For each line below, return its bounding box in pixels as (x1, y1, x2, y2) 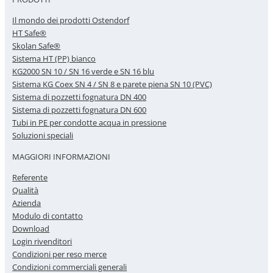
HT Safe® (12, 27, 47, 39)
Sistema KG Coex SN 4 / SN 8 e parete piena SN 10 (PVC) (12, 79, 213, 90)
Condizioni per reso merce (12, 249, 107, 260)
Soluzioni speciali (12, 130, 74, 141)
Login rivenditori (12, 236, 73, 247)
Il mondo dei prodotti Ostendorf (12, 15, 130, 26)
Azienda (12, 197, 41, 209)
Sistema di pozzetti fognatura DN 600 (12, 104, 147, 116)
